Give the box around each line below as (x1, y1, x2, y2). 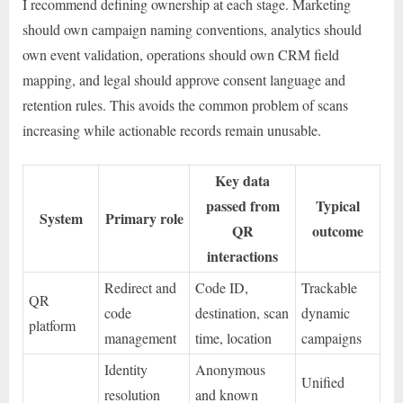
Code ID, (195, 278, 249, 298)
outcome (312, 220, 363, 242)
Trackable (301, 278, 358, 298)
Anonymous (195, 360, 266, 380)
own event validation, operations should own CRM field (22, 45, 339, 65)
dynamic (301, 303, 351, 323)
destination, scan (195, 303, 290, 323)
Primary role (104, 208, 184, 229)
